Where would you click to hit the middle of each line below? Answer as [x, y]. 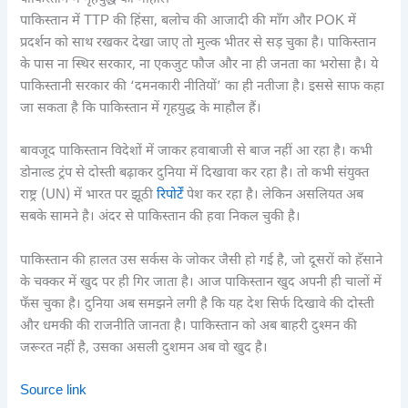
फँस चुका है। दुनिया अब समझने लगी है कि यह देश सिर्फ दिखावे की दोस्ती [198, 304]
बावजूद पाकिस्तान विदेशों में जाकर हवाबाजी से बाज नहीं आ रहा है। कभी [197, 152]
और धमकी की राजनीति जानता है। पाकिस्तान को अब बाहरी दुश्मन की [189, 326]
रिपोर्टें [172, 196]
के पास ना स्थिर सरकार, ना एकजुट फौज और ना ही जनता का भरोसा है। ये [199, 66]
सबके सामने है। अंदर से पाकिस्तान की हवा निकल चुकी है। [161, 218]
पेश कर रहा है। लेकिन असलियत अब [275, 196]
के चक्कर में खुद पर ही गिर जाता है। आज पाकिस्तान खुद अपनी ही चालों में [201, 282]
